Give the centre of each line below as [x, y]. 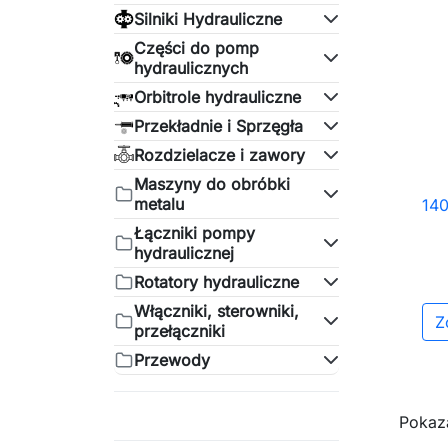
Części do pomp [196, 48]
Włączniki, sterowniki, [216, 311]
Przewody [172, 360]
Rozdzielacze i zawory [219, 155]
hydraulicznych [191, 68]
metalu [159, 204]
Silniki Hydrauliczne [208, 19]
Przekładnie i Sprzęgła [218, 126]
